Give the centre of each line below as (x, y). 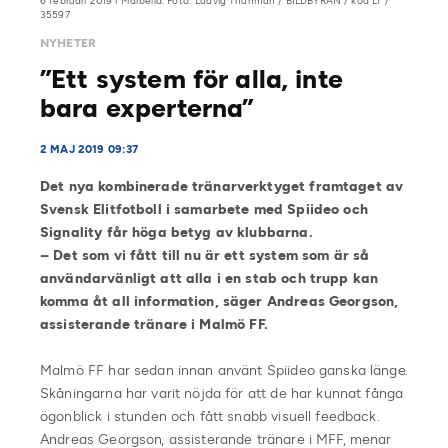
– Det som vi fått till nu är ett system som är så (205, 255)
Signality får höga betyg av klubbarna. (176, 232)
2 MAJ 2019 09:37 (89, 149)
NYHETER (68, 42)
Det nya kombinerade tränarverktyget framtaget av (222, 186)
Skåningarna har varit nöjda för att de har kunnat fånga (222, 393)
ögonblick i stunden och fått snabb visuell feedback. (210, 416)
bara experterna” (147, 107)
